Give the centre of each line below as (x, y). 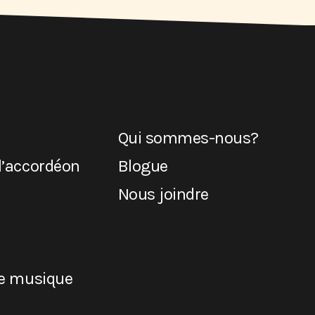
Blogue (143, 166)
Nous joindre (163, 194)
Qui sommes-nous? (188, 138)
